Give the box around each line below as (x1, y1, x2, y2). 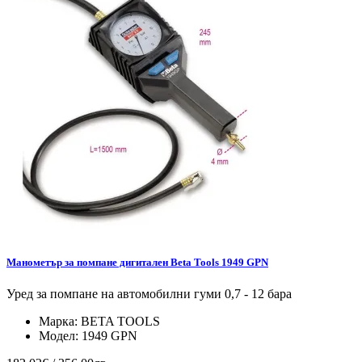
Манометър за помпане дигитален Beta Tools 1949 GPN (6, 255, 268, 268)
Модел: (39, 328, 82, 343)
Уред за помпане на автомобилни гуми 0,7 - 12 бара (6, 286, 292, 301)
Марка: (39, 314, 81, 328)
